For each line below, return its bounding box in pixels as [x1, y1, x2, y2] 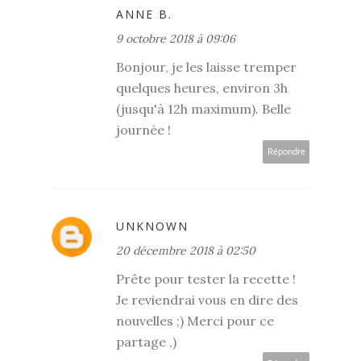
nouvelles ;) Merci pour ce [116, 313, 274, 330]
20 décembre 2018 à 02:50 [116, 243, 255, 259]
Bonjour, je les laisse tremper [116, 59, 297, 76]
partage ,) [116, 334, 176, 351]
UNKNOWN [116, 218, 189, 234]
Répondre [268, 147, 305, 157]
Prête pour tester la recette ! [116, 271, 296, 288]
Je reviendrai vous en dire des [116, 292, 298, 309]
